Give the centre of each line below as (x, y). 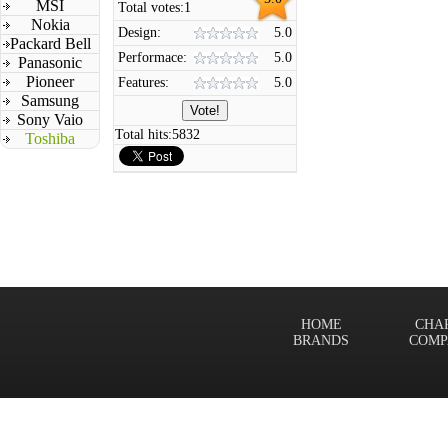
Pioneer (50, 81)
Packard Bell (50, 43)
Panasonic (50, 62)
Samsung (50, 100)
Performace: (152, 57)
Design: (139, 32)
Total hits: (143, 134)
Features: (143, 82)
